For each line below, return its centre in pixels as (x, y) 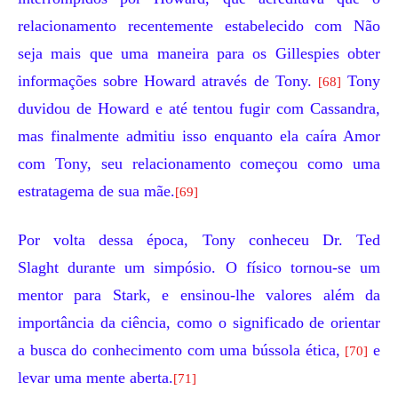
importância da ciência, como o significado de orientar (199, 322)
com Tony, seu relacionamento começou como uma (199, 163)
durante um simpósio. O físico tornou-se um (219, 267)
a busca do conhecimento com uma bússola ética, (182, 350)
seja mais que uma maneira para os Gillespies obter (199, 53)
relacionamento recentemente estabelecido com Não (199, 26)
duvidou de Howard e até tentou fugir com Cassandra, (199, 108)
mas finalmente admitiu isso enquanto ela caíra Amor (199, 136)
